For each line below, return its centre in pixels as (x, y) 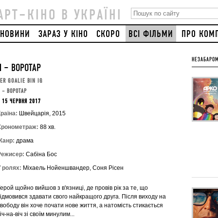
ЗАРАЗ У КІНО (63, 34)
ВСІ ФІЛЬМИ (151, 34)
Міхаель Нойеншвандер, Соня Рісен (73, 168)
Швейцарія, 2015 (42, 113)
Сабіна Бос (41, 154)
